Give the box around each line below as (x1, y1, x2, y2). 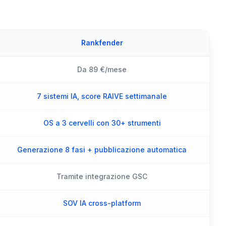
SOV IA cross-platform (63, 199, 141, 207)
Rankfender (81, 38, 123, 47)
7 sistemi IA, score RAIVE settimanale (37, 92, 167, 100)
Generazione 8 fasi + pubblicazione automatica (17, 145, 187, 154)
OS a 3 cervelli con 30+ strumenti (43, 119, 161, 127)
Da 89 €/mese (77, 65, 127, 74)
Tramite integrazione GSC (56, 172, 147, 181)
